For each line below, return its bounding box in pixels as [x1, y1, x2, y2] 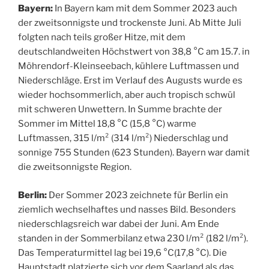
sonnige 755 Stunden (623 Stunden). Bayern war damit [18, 147, 250, 159]
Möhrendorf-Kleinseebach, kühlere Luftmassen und [18, 61, 239, 72]
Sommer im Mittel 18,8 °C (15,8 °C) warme [18, 118, 196, 130]
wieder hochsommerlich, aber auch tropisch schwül [18, 89, 235, 101]
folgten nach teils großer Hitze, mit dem [18, 32, 186, 43]
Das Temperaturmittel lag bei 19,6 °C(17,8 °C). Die [18, 247, 227, 258]
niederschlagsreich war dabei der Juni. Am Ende [18, 218, 219, 229]
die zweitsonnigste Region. [18, 162, 133, 173]
